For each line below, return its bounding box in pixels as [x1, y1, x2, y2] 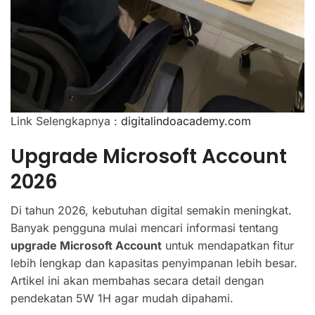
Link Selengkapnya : [11, 113, 121, 128]
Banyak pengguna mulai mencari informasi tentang [11, 220, 278, 235]
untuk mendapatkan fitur [162, 238, 294, 252]
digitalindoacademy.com [121, 113, 251, 128]
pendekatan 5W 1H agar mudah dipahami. [11, 290, 233, 305]
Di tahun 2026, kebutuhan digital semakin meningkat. [11, 202, 292, 217]
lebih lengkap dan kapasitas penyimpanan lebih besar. [11, 255, 297, 270]
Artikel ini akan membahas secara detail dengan [11, 273, 264, 288]
